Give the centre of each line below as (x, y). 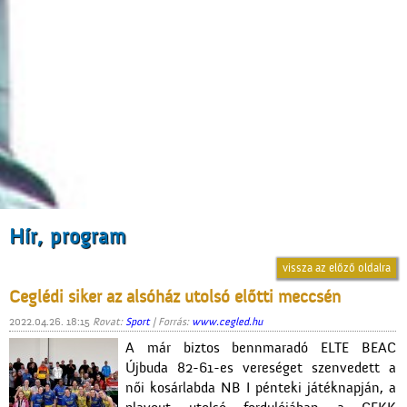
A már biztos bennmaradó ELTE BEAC (261, 348)
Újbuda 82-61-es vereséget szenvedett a (261, 368)
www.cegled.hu (227, 322)
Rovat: (109, 322)
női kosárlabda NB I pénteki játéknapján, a (261, 388)
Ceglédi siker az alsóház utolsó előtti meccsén (175, 298)
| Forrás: (171, 322)
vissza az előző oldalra (337, 268)
